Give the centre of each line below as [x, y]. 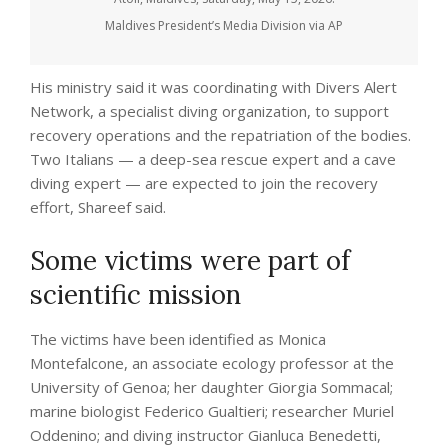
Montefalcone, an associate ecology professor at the [212, 362]
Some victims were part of [190, 260]
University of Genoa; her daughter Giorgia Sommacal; [211, 386]
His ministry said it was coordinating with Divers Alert [213, 86]
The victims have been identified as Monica [178, 338]
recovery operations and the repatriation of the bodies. [220, 134]
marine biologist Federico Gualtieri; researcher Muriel [212, 410]
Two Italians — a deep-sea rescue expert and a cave [213, 158]
